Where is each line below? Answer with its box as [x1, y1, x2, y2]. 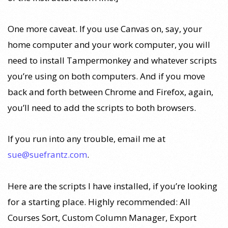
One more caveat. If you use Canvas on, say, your [8, 23, 202, 35]
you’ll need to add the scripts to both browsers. [8, 102, 196, 114]
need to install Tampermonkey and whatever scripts [8, 54, 217, 67]
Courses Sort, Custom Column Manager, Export [8, 211, 196, 223]
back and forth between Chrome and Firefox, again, [8, 86, 213, 98]
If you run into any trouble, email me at [8, 133, 165, 145]
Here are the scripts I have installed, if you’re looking [8, 180, 217, 192]
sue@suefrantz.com [8, 149, 87, 161]
